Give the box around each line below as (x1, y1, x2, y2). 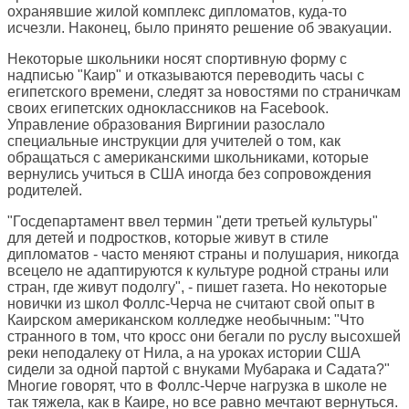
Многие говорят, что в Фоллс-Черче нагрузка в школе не (7, 378, 387, 394)
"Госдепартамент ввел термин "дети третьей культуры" (7, 214, 378, 230)
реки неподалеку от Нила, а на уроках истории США (7, 345, 361, 362)
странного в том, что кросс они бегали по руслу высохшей (7, 329, 401, 345)
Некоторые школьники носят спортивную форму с (7, 51, 347, 68)
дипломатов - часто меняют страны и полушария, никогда (7, 246, 399, 263)
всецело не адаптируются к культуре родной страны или (7, 263, 389, 279)
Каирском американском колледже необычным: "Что (7, 312, 364, 329)
